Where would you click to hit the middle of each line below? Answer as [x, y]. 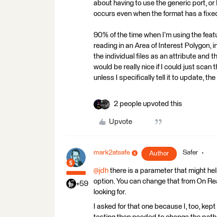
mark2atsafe [112, 153]
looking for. [110, 192]
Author [159, 154]
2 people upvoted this [148, 104]
